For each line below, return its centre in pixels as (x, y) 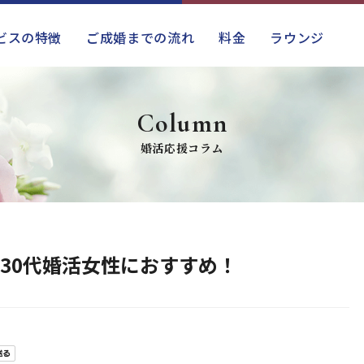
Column (182, 123)
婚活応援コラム (182, 148)
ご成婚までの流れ (141, 37)
